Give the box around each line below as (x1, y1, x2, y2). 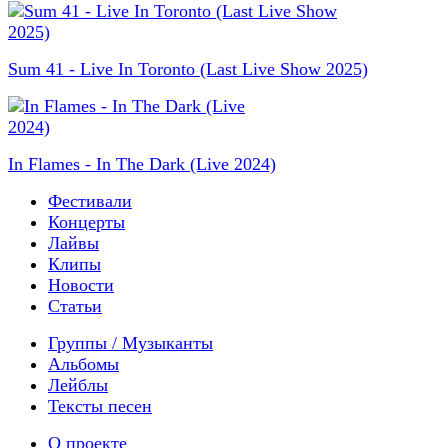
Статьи (48, 295, 102, 316)
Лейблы (48, 374, 108, 395)
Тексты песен (48, 395, 152, 416)
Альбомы (48, 353, 119, 374)
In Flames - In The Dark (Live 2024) (8, 153, 276, 174)
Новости (48, 274, 114, 295)
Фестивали (48, 190, 132, 211)
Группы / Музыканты (48, 332, 213, 353)
